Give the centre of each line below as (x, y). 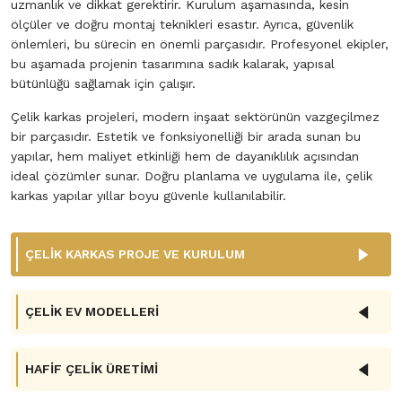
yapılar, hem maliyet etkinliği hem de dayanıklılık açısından (185, 156)
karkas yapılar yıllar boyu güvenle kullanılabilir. (149, 196)
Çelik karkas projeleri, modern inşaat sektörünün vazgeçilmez (195, 117)
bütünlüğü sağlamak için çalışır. (103, 83)
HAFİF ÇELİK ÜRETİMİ (92, 369)
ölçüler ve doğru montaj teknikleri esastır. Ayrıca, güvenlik (182, 24)
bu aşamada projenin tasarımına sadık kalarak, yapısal (173, 64)
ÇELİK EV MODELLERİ (92, 311)
